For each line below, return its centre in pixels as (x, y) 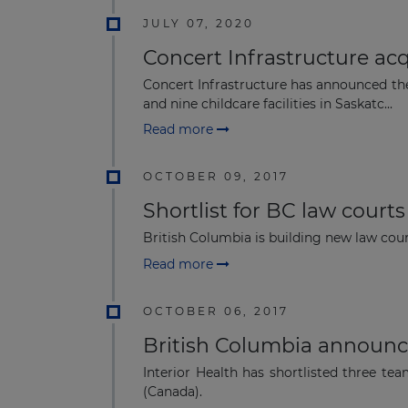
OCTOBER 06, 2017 (216, 311)
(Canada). (173, 391)
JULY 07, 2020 (199, 23)
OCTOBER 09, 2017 (216, 177)
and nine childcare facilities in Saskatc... (268, 103)
